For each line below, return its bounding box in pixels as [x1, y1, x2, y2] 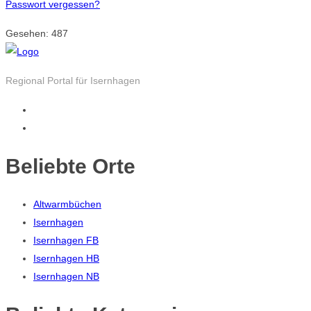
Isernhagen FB [33, 235, 99, 246]
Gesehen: [6, 27, 51, 39]
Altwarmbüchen [33, 199, 101, 210]
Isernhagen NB [33, 271, 99, 283]
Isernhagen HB [33, 253, 99, 264]
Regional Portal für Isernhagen [6, 74, 140, 86]
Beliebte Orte [6, 154, 135, 178]
